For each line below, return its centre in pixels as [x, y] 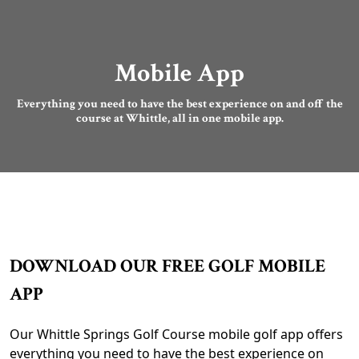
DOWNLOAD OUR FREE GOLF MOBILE [167, 266]
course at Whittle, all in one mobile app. [179, 118]
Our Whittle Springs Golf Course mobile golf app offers [176, 334]
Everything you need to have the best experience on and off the [179, 104]
